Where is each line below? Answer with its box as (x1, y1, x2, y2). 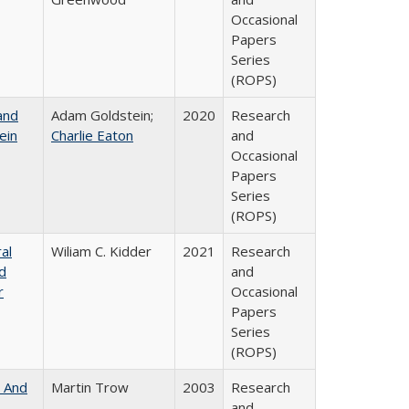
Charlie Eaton (51, 126, 133, 144)
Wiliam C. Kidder (51, 242, 152, 260)
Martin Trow (51, 378, 129, 396)
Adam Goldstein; (51, 106, 153, 124)
